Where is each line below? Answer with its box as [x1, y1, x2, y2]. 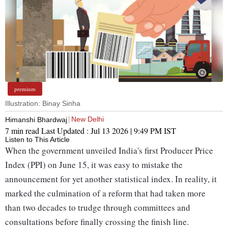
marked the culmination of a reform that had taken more [5, 187, 206, 199]
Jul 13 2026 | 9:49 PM [91, 125, 162, 136]
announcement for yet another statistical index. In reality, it [5, 173, 217, 185]
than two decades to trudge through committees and [5, 202, 190, 214]
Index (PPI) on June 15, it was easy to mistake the [5, 159, 183, 171]
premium [14, 85, 36, 93]
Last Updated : [41, 125, 91, 136]
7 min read [5, 125, 41, 136]
